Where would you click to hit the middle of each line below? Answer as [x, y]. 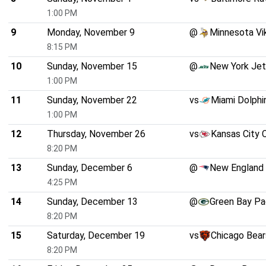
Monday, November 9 [91, 33]
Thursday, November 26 [96, 134]
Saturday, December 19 [96, 236]
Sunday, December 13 [92, 202]
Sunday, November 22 [92, 100]
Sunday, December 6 [90, 168]
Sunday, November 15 [92, 66]
